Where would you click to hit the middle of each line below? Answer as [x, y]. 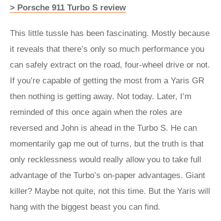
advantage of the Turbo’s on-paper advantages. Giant [108, 175]
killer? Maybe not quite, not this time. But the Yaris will [110, 191]
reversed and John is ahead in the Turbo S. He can [103, 128]
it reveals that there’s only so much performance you [107, 49]
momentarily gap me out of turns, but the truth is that [107, 144]
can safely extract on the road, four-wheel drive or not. [110, 65]
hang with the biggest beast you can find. [86, 207]
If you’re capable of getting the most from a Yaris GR [107, 81]
